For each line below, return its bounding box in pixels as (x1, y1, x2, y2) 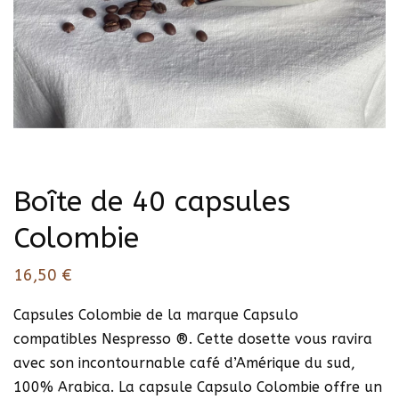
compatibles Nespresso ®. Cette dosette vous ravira (13, 330, 372, 347)
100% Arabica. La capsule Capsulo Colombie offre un (13, 378, 382, 395)
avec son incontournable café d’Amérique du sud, (13, 354, 355, 371)
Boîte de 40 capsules (13, 185, 290, 218)
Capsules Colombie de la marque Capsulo (13, 305, 298, 323)
